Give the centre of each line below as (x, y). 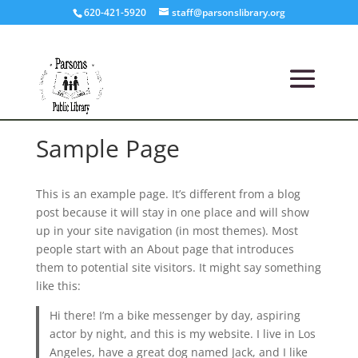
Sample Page (107, 148)
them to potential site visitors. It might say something (178, 267)
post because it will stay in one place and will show (172, 212)
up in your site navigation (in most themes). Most (167, 231)
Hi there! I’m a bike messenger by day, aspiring (175, 315)
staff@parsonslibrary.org (228, 12)
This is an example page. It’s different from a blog (168, 194)
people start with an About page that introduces (165, 249)
